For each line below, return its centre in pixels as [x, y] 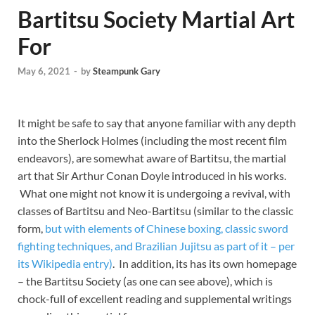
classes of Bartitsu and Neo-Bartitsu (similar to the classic [155, 211]
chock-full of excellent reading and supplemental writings [155, 299]
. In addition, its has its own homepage [205, 264]
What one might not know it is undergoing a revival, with [154, 193]
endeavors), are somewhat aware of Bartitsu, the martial [152, 158]
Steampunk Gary [127, 71]
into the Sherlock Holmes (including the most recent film [152, 141]
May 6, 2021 [44, 71]
